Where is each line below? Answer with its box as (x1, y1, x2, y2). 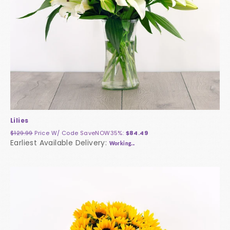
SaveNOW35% (80, 129, 123, 138)
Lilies (10, 116, 29, 125)
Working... (109, 141, 135, 147)
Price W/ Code (34, 129, 80, 138)
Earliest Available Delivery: (10, 138, 109, 148)
